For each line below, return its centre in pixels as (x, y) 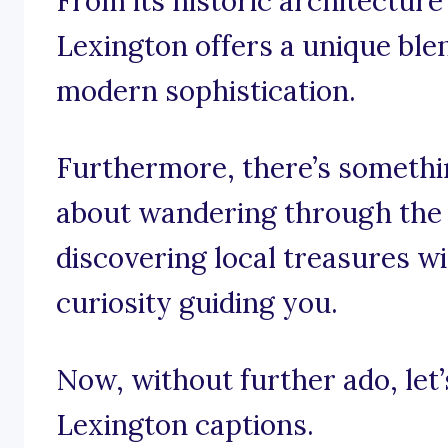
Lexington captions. (185, 425)
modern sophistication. (206, 91)
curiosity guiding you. (197, 303)
